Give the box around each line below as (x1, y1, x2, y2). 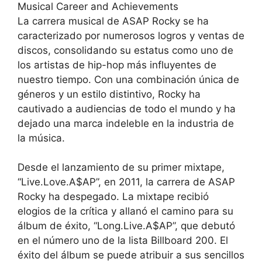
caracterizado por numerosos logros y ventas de (18, 29, 244, 42)
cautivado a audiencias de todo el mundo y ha (18, 102, 236, 115)
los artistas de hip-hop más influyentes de (18, 58, 216, 71)
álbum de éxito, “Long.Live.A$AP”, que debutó (18, 220, 235, 232)
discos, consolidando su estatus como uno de (18, 44, 233, 56)
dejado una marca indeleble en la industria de (18, 117, 234, 129)
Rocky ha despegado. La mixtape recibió (18, 191, 209, 203)
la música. (18, 132, 65, 144)
